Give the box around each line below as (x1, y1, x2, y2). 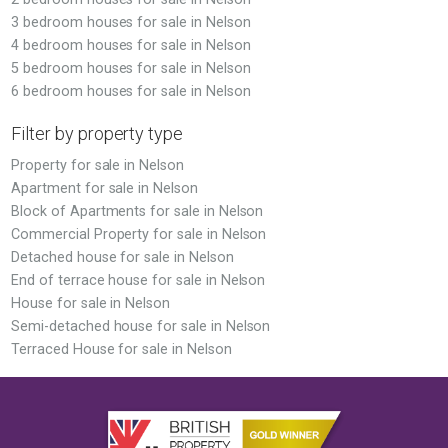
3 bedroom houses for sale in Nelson (11, 14, 251, 31)
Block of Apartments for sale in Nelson (11, 203, 264, 220)
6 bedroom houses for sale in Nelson (11, 83, 251, 100)
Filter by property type (11, 123, 184, 144)
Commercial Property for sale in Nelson (11, 226, 267, 243)
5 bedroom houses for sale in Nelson (11, 60, 251, 77)
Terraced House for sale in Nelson (11, 341, 232, 358)
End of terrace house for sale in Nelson (11, 272, 266, 289)
